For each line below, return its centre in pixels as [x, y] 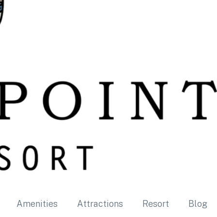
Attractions [100, 204]
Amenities [37, 204]
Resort [156, 204]
